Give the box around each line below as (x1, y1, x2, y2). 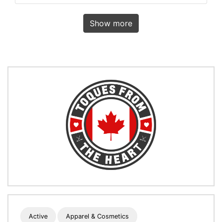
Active (29, 213, 48, 221)
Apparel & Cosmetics (66, 213, 129, 221)
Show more (90, 18, 132, 29)
